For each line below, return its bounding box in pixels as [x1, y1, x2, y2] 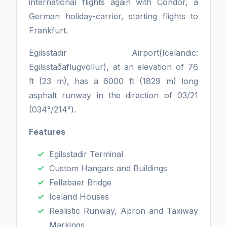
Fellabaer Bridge [49, 177, 111, 187]
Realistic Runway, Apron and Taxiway [49, 206, 198, 216]
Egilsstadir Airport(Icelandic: [29, 48, 198, 58]
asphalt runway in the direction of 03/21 [29, 90, 198, 100]
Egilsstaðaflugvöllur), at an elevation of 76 [29, 62, 198, 72]
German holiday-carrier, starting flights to [29, 11, 198, 21]
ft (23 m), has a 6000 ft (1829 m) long [29, 76, 198, 86]
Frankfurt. [29, 25, 68, 35]
